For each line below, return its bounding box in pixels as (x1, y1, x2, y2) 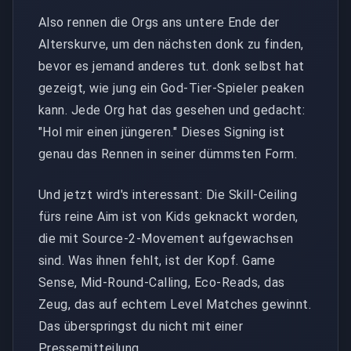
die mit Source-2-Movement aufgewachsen (38, 230, 294, 246)
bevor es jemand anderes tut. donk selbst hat (38, 58, 305, 74)
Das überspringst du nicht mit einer (38, 318, 244, 334)
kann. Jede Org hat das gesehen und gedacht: (38, 102, 306, 118)
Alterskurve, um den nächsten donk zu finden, (38, 36, 304, 52)
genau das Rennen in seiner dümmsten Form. (38, 146, 298, 161)
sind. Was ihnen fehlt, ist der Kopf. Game (38, 252, 276, 268)
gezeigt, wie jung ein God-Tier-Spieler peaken (38, 80, 305, 96)
